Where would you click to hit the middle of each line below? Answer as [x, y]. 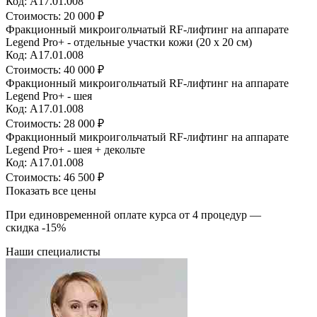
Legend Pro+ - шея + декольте [75, 149]
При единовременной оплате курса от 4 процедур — [133, 214]
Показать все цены [51, 190]
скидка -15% [36, 227]
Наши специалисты [53, 251]
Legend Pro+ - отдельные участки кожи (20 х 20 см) [129, 42]
